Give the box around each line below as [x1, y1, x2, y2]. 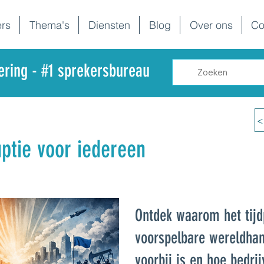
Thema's [29, 18, 70, 32]
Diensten [88, 18, 130, 32]
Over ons [189, 18, 233, 32]
